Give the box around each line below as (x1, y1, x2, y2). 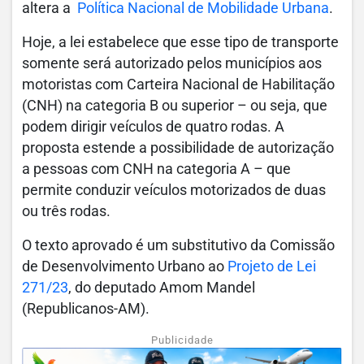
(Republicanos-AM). (22, 301, 149, 318)
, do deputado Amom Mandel (68, 279, 255, 297)
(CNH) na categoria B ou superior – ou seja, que (22, 97, 327, 115)
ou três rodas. (22, 203, 110, 220)
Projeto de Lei (227, 258, 316, 275)
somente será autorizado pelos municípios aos (22, 55, 322, 72)
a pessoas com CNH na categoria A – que (22, 161, 291, 178)
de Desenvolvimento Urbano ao (22, 258, 227, 275)
